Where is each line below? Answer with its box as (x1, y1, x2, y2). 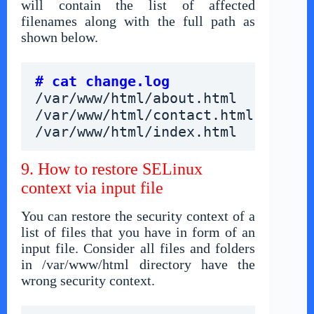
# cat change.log (35, 73, 170, 90)
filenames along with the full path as (21, 13, 256, 29)
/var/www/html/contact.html (35, 107, 254, 124)
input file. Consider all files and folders (21, 240, 256, 257)
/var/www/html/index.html (35, 123, 237, 141)
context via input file (21, 179, 163, 198)
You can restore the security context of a (21, 208, 256, 224)
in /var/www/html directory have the (21, 257, 256, 273)
